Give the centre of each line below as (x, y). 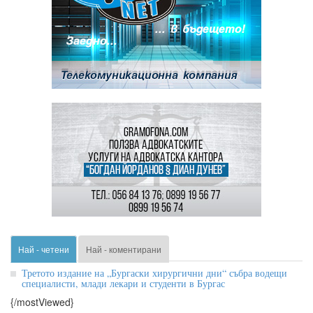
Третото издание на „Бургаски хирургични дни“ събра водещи (154, 273)
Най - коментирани (124, 249)
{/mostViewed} (42, 302)
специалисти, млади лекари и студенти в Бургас (123, 284)
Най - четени (44, 249)
